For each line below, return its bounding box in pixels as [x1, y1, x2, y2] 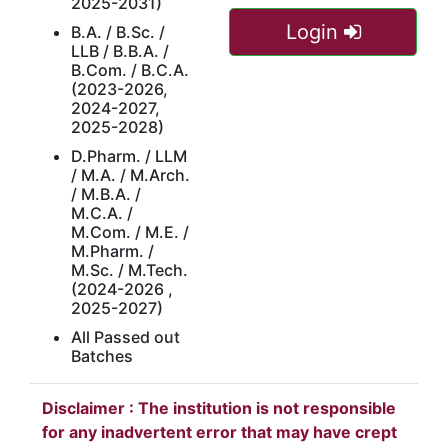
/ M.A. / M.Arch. [71, 165, 190, 185]
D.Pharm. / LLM [71, 146, 187, 166]
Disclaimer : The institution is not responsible [42, 398, 396, 418]
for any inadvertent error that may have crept [42, 422, 397, 442]
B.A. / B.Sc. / [71, 22, 165, 42]
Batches [71, 346, 133, 366]
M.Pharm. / [71, 241, 154, 261]
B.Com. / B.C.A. [71, 60, 189, 80]
